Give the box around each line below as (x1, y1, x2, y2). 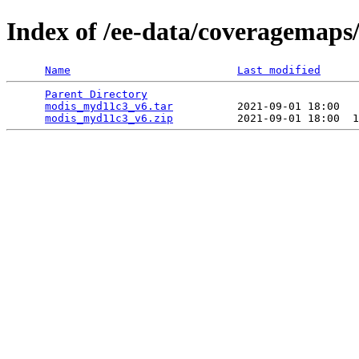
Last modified (237, 63, 321, 76)
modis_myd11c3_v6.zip (45, 111, 173, 124)
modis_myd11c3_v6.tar (45, 99, 173, 112)
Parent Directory (45, 87, 147, 100)
